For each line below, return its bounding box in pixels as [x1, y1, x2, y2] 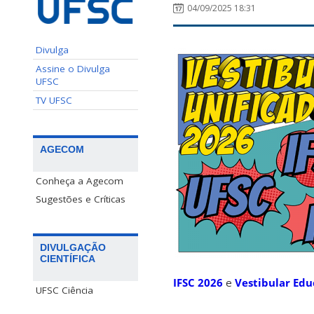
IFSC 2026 [173, 275, 223, 290]
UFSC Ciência [36, 283, 93, 296]
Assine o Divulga [36, 62, 110, 75]
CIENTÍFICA [40, 252, 95, 264]
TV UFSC [36, 93, 72, 107]
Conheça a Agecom [36, 174, 123, 187]
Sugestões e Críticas [36, 192, 125, 205]
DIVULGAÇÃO [40, 241, 106, 253]
